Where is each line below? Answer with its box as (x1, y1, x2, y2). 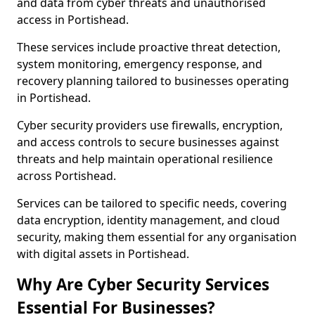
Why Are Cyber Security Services (17, 274, 269, 295)
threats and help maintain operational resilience (17, 151, 273, 167)
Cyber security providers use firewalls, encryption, (17, 117, 283, 133)
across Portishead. (17, 168, 116, 184)
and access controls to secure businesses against (17, 134, 279, 150)
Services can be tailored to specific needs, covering (17, 195, 287, 211)
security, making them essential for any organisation (17, 229, 297, 245)
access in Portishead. (17, 12, 129, 27)
